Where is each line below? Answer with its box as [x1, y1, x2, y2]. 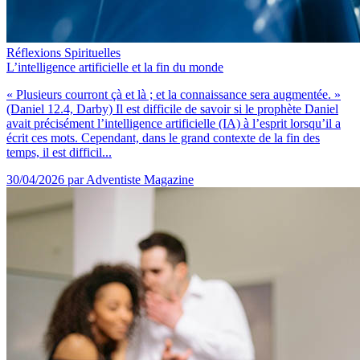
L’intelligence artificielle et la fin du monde [6, 59, 223, 74]
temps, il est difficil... [6, 145, 112, 159]
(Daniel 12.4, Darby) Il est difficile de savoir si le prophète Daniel [6, 101, 338, 116]
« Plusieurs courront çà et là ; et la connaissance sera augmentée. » [6, 87, 341, 101]
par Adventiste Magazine [67, 172, 194, 186]
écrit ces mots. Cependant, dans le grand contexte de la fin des [6, 130, 320, 145]
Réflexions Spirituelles [6, 45, 121, 59]
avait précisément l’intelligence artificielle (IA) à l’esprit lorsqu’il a [6, 116, 341, 130]
